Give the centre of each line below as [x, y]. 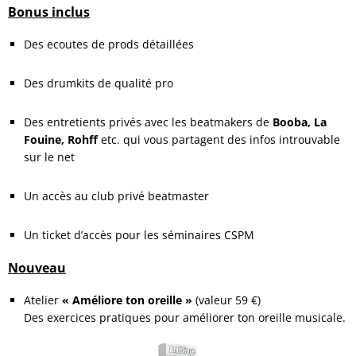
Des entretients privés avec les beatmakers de [148, 122]
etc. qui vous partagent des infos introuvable [219, 140]
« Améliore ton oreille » [127, 300]
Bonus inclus [49, 12]
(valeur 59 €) [226, 300]
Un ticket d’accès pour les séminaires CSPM [139, 235]
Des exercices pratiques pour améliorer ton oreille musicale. [185, 318]
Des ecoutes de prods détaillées [109, 44]
